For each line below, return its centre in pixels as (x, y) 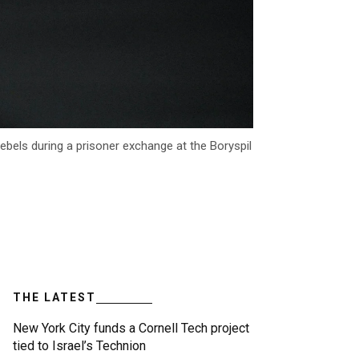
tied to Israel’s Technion (79, 346)
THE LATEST (54, 298)
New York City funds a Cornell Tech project (131, 329)
